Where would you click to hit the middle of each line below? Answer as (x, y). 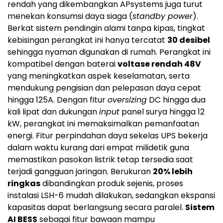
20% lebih (173, 172)
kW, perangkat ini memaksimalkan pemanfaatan (103, 124)
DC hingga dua (176, 100)
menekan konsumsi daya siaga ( (70, 16)
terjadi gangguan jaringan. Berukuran (80, 172)
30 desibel (189, 40)
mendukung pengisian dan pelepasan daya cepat (104, 88)
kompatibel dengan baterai (62, 64)
